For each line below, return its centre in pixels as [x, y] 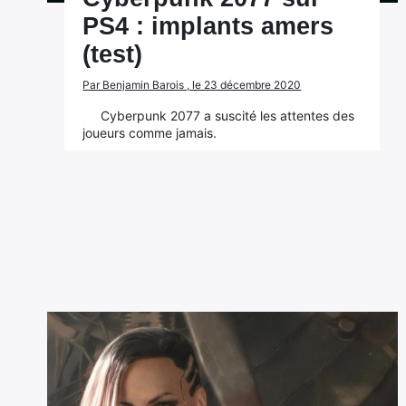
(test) [113, 54]
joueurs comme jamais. [150, 133]
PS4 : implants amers [208, 26]
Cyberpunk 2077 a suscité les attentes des [228, 116]
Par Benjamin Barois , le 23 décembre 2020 [192, 85]
